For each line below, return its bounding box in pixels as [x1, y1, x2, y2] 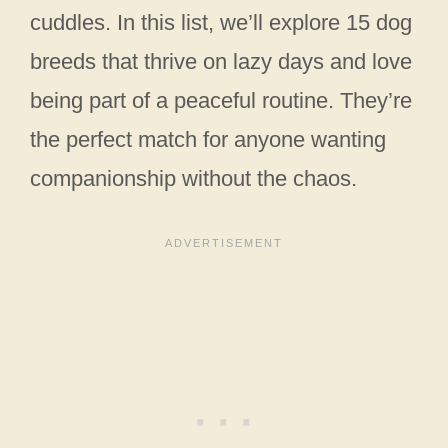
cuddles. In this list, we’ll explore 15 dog [30, 10, 412, 35]
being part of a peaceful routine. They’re [30, 88, 412, 113]
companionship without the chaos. [30, 166, 357, 191]
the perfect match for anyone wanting [30, 127, 386, 152]
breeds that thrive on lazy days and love [30, 49, 412, 74]
